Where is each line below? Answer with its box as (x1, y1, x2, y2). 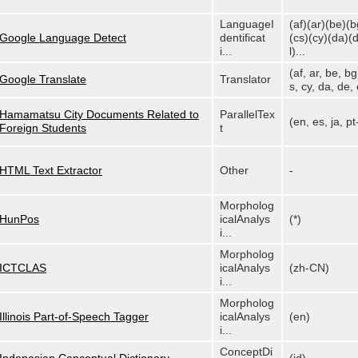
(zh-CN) (289, 261, 329, 274)
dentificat (220, 31, 265, 44)
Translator (220, 73, 271, 86)
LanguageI (220, 18, 274, 30)
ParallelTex (220, 108, 275, 121)
